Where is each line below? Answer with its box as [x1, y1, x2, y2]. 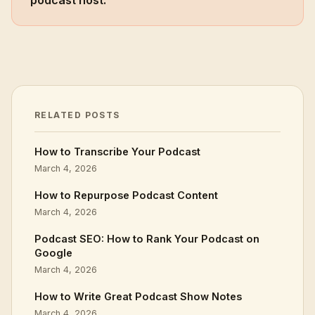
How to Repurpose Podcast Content [34, 189, 218, 201]
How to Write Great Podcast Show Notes [34, 290, 242, 302]
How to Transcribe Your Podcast [34, 146, 200, 157]
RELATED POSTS [34, 110, 120, 120]
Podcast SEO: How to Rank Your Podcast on [34, 233, 259, 245]
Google [34, 247, 72, 259]
